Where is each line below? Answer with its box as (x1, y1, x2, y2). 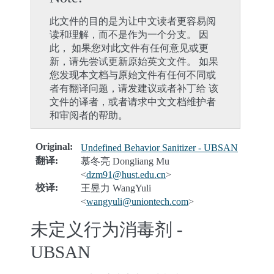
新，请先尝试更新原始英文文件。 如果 (50, 56, 218, 67)
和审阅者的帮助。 (50, 110, 128, 120)
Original (35, 141, 70, 152)
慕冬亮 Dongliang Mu (81, 156, 169, 166)
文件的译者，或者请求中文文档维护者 (50, 97, 216, 107)
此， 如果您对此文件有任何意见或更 (50, 43, 209, 53)
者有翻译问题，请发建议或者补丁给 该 (50, 83, 218, 94)
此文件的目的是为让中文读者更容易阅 (50, 16, 216, 26)
